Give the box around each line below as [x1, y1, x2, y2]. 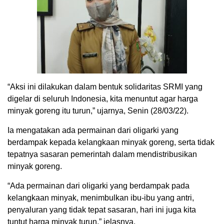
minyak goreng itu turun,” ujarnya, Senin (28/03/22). [7, 106, 188, 115]
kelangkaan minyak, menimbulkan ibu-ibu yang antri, [7, 193, 194, 202]
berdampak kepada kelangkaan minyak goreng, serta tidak [7, 137, 214, 146]
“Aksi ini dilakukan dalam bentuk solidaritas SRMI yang [7, 82, 202, 91]
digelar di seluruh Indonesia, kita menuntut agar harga [7, 94, 198, 103]
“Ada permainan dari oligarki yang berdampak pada [7, 181, 189, 190]
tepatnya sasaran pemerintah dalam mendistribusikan [7, 149, 197, 158]
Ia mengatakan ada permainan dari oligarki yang [7, 125, 178, 134]
